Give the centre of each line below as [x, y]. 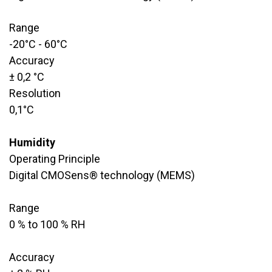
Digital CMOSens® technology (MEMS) [102, 175]
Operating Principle [55, 158]
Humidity [32, 142]
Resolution [35, 93]
